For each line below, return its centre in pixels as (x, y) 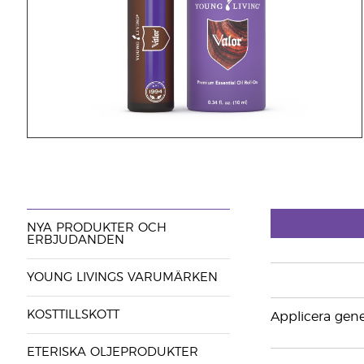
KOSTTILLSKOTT (73, 315)
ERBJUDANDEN (75, 240)
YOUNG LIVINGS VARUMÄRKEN (122, 277)
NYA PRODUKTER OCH (96, 228)
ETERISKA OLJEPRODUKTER (112, 352)
